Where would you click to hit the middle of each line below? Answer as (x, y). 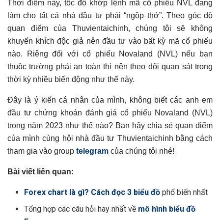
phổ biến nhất (184, 192)
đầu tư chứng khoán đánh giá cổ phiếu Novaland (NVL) (110, 113)
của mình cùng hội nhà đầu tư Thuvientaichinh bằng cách (110, 138)
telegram (92, 151)
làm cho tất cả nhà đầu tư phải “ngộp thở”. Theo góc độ (110, 16)
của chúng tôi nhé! (141, 151)
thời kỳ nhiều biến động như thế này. (71, 80)
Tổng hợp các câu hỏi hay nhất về (81, 209)
